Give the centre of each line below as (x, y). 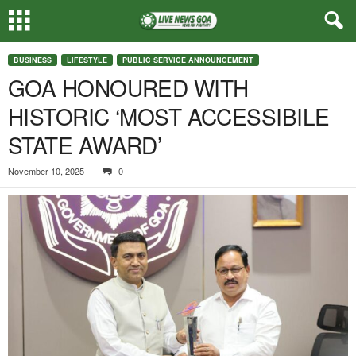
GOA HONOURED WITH (128, 87)
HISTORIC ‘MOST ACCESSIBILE (169, 116)
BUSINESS (33, 60)
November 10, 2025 (46, 171)
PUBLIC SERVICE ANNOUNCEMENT (188, 60)
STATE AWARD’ (85, 145)
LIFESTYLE (87, 60)
